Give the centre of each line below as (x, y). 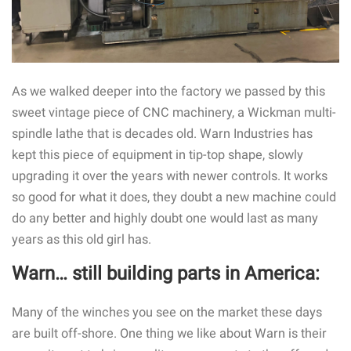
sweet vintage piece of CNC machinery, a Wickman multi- (174, 113)
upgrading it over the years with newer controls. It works (170, 176)
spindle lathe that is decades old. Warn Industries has (162, 134)
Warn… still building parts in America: (166, 274)
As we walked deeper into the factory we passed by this (168, 92)
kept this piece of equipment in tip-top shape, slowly (157, 155)
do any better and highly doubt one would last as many (165, 219)
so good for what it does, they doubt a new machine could (174, 197)
